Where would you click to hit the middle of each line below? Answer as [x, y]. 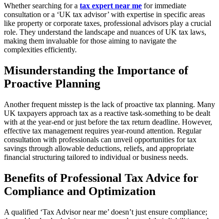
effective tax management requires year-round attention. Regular [103, 131]
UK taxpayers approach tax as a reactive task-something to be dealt [107, 113]
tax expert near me [111, 6]
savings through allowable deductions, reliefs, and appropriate [99, 149]
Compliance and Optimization [80, 191]
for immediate [164, 6]
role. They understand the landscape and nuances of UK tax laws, [105, 32]
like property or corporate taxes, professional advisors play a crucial [108, 23]
